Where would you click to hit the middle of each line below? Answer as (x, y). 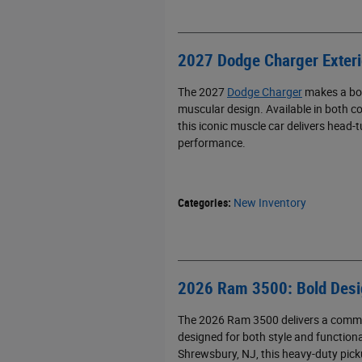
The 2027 (202, 92)
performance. (212, 143)
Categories (203, 202)
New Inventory (270, 202)
